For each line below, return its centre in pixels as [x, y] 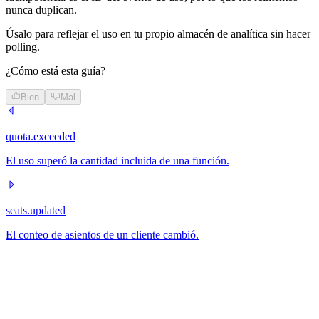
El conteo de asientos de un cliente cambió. [102, 235]
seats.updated [36, 210]
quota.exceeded [41, 136]
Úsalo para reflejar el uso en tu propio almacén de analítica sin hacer [158, 33]
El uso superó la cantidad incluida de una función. [117, 161]
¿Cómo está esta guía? [56, 70]
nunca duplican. [41, 9]
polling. [23, 46]
